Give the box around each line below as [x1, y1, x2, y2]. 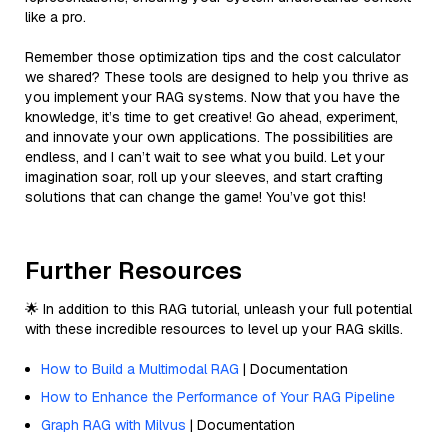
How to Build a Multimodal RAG [41, 359, 239, 378]
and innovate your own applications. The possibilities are [25, 127, 393, 146]
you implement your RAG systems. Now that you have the [25, 87, 400, 106]
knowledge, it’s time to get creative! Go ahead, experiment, [25, 107, 398, 126]
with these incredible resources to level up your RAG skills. [25, 319, 403, 338]
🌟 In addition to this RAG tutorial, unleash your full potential [25, 299, 412, 318]
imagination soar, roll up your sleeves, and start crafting [25, 167, 383, 186]
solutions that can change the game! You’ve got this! [25, 187, 366, 206]
